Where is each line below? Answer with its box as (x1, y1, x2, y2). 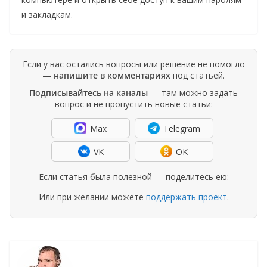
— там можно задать (148, 87, 238, 99)
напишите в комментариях (54, 70, 170, 82)
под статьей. (170, 70, 225, 82)
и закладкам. (21, 9, 73, 21)
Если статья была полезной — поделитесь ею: (38, 171, 229, 183)
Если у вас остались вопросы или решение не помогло (22, 58, 245, 70)
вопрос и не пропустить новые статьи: (54, 98, 213, 110)
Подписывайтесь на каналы (29, 87, 148, 99)
